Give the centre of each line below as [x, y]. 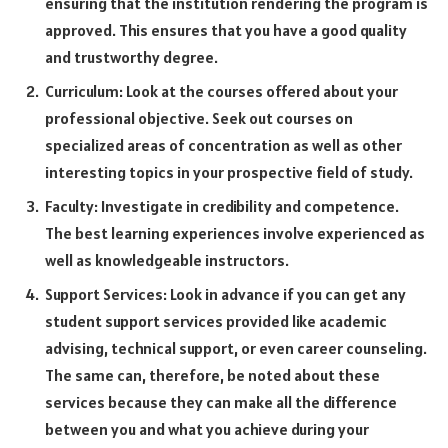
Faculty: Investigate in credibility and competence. [222, 205]
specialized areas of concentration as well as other [223, 144]
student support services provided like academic [216, 320]
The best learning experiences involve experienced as [235, 232]
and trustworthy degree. [131, 56]
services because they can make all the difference [221, 401]
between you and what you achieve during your [207, 428]
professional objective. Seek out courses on [199, 117]
